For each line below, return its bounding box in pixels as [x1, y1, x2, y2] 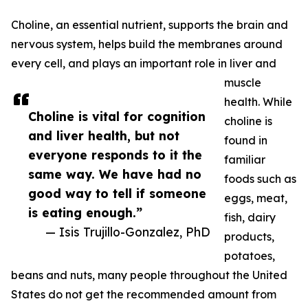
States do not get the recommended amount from [11, 287, 276, 302]
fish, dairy [224, 210, 276, 225]
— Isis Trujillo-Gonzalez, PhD [45, 224, 210, 240]
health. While [224, 95, 292, 109]
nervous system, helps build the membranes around [11, 37, 283, 52]
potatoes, [224, 249, 275, 263]
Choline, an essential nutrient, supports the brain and [11, 18, 288, 32]
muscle [224, 76, 261, 90]
